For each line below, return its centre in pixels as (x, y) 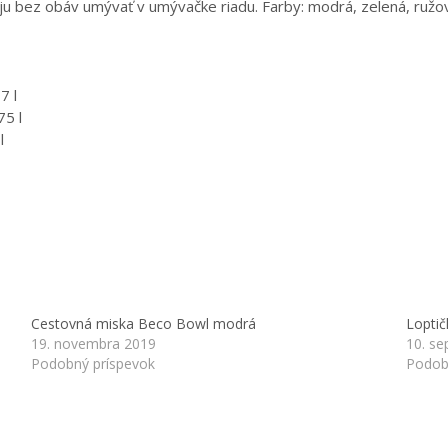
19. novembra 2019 (93, 343)
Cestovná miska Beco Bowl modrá (143, 323)
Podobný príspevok (92, 363)
